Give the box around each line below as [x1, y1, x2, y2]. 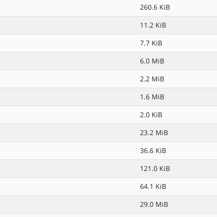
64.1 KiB [140, 182, 166, 191]
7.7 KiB [140, 38, 162, 47]
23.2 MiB [140, 128, 168, 137]
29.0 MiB [140, 200, 168, 209]
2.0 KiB [140, 110, 162, 119]
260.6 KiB [140, 2, 170, 12]
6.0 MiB [140, 56, 164, 65]
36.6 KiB [140, 146, 166, 155]
